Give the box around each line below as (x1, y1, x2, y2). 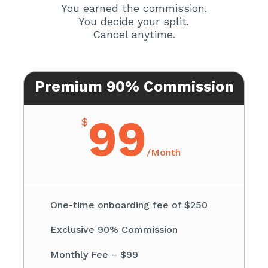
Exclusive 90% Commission (50, 224, 178, 236)
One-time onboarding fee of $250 (50, 199, 208, 211)
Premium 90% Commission (34, 77, 234, 95)
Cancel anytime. (92, 28, 175, 41)
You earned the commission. (60, 1, 207, 14)
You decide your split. (78, 14, 190, 28)
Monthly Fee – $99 (50, 249, 138, 261)
